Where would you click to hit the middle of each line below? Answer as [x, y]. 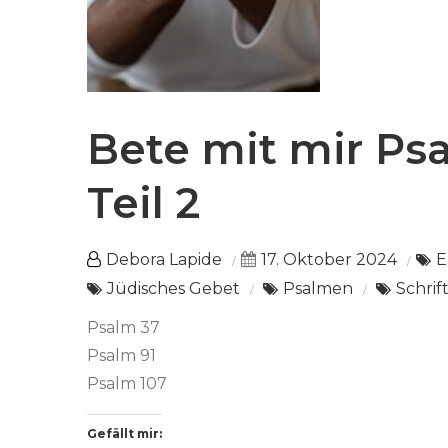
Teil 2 [143, 203]
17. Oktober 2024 [329, 260]
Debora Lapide [164, 260]
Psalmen [318, 289]
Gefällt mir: [124, 434]
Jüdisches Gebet [173, 289]
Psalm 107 [127, 384]
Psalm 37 [123, 328]
